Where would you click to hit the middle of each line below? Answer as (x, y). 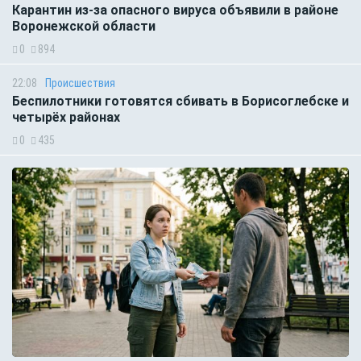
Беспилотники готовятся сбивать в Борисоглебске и (180, 101)
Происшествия (80, 83)
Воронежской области (84, 26)
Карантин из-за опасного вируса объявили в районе (175, 10)
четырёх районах (66, 117)
